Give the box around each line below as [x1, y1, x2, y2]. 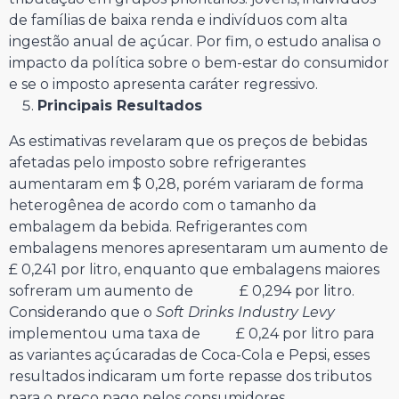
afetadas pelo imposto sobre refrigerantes [9, 154, 305, 172]
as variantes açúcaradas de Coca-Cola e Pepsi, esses [9, 346, 370, 364]
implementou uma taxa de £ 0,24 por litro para [9, 325, 374, 343]
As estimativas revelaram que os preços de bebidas [9, 133, 367, 151]
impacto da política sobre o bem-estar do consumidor [9, 54, 389, 72]
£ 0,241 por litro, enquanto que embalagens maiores [9, 261, 379, 279]
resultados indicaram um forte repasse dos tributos [9, 368, 371, 386]
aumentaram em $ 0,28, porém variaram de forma [9, 175, 363, 193]
